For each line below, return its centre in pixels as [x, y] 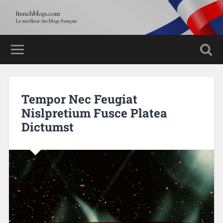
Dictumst [47, 127]
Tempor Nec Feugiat [79, 99]
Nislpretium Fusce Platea [94, 113]
